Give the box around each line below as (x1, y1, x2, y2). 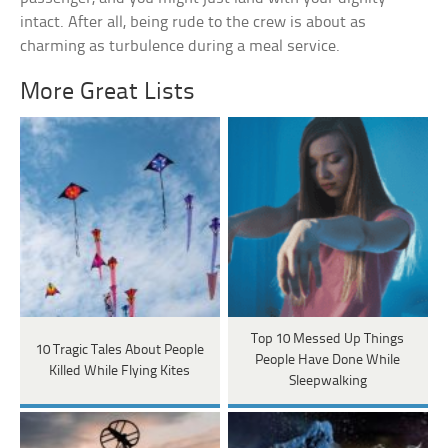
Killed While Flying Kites (49, 363, 191, 379)
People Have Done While (255, 353, 401, 369)
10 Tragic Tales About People (35, 342, 204, 358)
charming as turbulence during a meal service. (20, 38, 341, 56)
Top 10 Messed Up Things (251, 332, 405, 348)
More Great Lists (20, 80, 196, 106)
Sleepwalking (288, 374, 367, 390)
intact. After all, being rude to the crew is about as (20, 14, 367, 32)
